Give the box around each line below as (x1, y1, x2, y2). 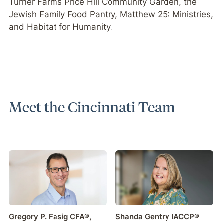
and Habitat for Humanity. (8, 21, 112, 32)
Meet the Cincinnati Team (8, 97, 175, 116)
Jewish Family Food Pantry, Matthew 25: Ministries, (8, 9, 213, 19)
